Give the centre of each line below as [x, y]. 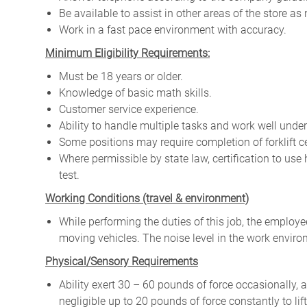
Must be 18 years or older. [121, 76]
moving [77, 238]
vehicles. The [130, 238]
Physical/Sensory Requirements [122, 261]
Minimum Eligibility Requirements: [127, 53]
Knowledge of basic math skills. [135, 93]
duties [176, 221]
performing [115, 221]
